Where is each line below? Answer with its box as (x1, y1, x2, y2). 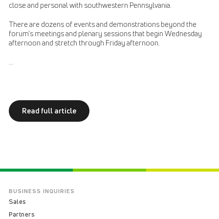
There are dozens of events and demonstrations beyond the (9, 20, 197, 29)
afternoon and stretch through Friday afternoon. (9, 38, 160, 47)
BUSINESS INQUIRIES (9, 187, 75, 195)
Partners (9, 210, 34, 218)
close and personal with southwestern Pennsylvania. (9, 1, 172, 10)
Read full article (22, 106, 76, 115)
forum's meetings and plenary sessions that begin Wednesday (9, 29, 202, 38)
